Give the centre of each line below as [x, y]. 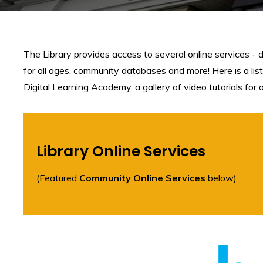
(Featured [58, 178]
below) [221, 178]
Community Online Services [143, 178]
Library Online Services [121, 151]
